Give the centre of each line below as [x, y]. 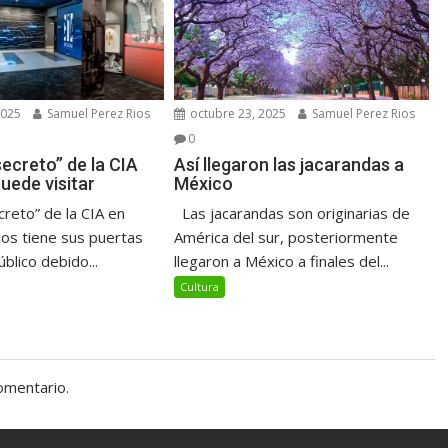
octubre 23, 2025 [237, 114]
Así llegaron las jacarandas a [289, 165]
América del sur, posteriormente [286, 237]
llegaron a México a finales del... [282, 261]
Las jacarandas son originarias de [292, 213]
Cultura [200, 287]
